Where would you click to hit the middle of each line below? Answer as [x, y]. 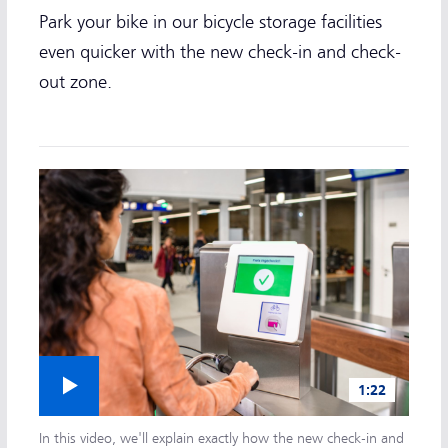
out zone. [75, 82]
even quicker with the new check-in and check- [220, 52]
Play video [85, 377]
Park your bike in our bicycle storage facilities [210, 22]
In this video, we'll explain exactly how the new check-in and [221, 437]
